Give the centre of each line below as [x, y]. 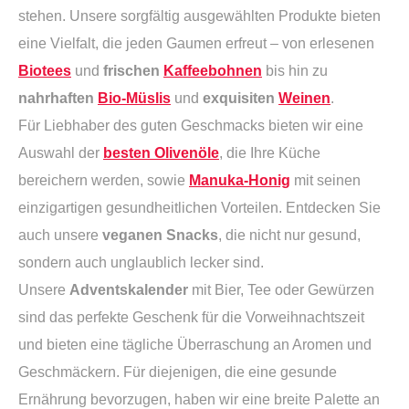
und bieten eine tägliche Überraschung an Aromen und [195, 344]
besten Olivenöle [161, 152]
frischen [133, 70]
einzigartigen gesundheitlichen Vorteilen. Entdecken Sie [199, 207]
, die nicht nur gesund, [289, 235]
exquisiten [241, 98]
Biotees [45, 70]
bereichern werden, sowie [104, 180]
